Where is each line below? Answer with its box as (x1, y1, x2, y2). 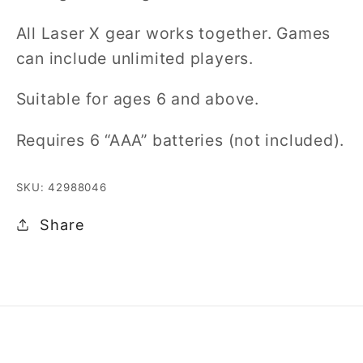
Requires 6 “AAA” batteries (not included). (15, 130, 345, 150)
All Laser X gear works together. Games (15, 23, 331, 43)
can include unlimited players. (15, 48, 254, 68)
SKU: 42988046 (15, 181, 107, 194)
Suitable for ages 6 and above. (15, 89, 259, 109)
